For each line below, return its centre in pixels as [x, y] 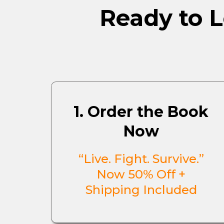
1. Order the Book [141, 112]
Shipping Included [141, 190]
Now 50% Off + [141, 174]
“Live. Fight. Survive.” [141, 159]
